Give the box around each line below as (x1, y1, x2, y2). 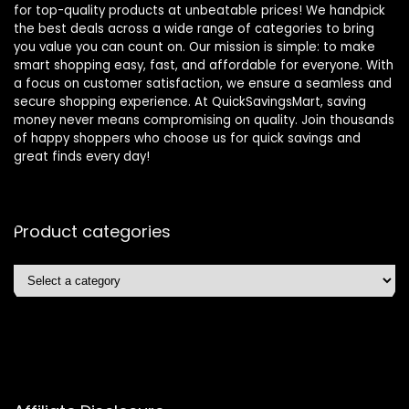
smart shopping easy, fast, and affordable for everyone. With (14, 57, 393, 75)
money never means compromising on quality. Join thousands (14, 111, 394, 130)
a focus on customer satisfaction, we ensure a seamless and (14, 75, 392, 93)
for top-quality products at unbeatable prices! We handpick (14, 2, 385, 20)
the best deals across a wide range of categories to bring (14, 20, 374, 38)
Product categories (14, 220, 171, 244)
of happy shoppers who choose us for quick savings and (14, 130, 361, 148)
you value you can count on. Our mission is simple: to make (14, 38, 375, 57)
